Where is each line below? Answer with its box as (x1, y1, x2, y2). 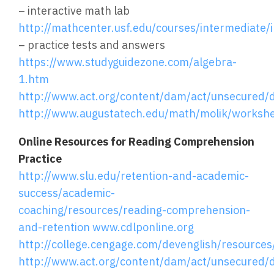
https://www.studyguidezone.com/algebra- (18, 55, 237, 69)
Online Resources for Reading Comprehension (18, 135, 254, 149)
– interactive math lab (18, 4, 130, 18)
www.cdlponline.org (92, 220, 194, 234)
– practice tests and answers (18, 38, 165, 52)
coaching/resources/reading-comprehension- (18, 203, 250, 217)
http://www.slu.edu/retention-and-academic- (18, 169, 249, 183)
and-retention (18, 220, 90, 234)
